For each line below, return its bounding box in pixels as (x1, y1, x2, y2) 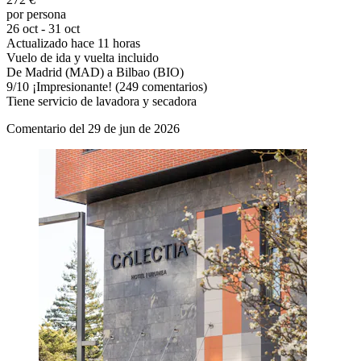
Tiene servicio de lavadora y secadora (6, 93, 197, 108)
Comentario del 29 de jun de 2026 (6, 121, 180, 135)
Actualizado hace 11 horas (6, 35, 140, 50)
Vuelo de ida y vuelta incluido (6, 50, 159, 64)
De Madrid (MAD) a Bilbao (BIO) (6, 64, 184, 79)
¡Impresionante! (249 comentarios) (29, 79, 207, 93)
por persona (6, 6, 66, 21)
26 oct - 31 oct (6, 21, 80, 35)
